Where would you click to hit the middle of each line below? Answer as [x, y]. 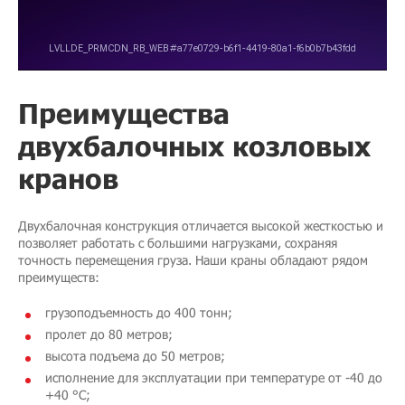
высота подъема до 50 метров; [135, 355]
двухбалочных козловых [194, 145]
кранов [68, 178]
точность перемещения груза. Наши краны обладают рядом [193, 259]
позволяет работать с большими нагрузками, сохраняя [178, 242]
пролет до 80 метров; [109, 334]
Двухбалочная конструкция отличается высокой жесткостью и [201, 225]
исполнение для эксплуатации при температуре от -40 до [214, 377]
